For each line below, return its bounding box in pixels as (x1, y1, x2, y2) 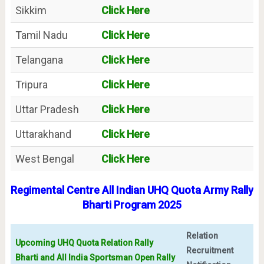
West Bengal (15, 153, 74, 166)
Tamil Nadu (15, 29, 68, 42)
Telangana (15, 54, 63, 67)
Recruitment (186, 246, 233, 256)
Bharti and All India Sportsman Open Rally (15, 253, 175, 263)
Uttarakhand (15, 128, 71, 141)
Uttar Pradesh (15, 103, 79, 116)
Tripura (15, 78, 48, 91)
